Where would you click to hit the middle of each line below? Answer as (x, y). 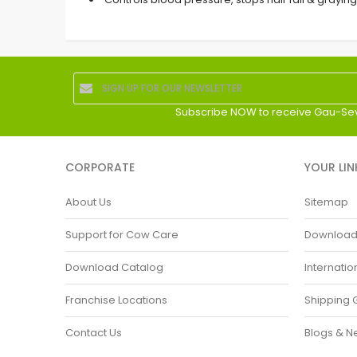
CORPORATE (100, 167)
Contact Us (94, 332)
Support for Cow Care (122, 234)
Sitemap (326, 202)
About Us (88, 202)
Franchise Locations (116, 300)
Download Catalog (114, 267)
